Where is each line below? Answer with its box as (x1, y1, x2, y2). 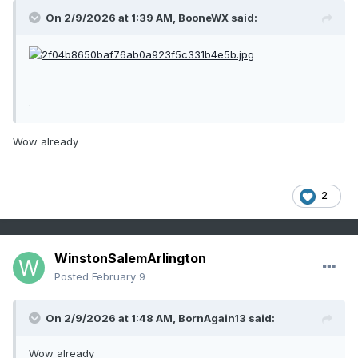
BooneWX (178, 11, 229, 25)
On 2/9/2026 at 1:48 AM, (46, 312, 178, 325)
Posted (54, 270, 92, 284)
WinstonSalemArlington (54, 250, 206, 267)
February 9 (92, 270, 145, 284)
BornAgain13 (178, 312, 246, 325)
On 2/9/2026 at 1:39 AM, (46, 11, 178, 25)
